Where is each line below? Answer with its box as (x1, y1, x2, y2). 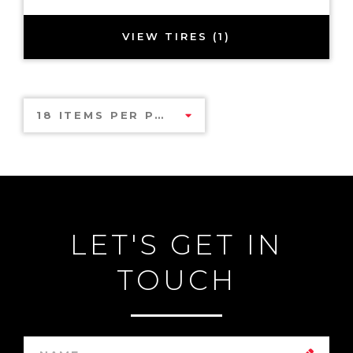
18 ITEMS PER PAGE (154, 108, 164, 121)
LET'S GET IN (69, 227, 284, 262)
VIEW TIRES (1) (121, 30, 232, 43)
